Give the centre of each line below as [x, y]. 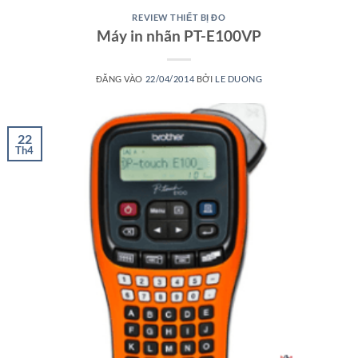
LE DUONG [239, 78]
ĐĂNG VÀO [120, 78]
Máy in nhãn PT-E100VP [179, 35]
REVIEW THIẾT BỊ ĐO [179, 18]
